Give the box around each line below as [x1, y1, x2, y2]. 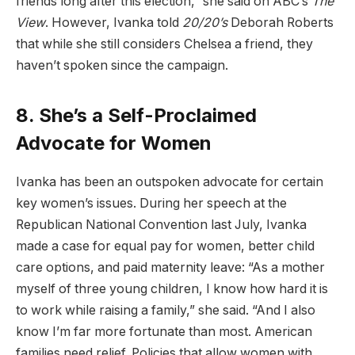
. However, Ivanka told [45, 14, 182, 30]
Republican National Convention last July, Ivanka [16, 216, 307, 232]
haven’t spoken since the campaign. [16, 57, 228, 73]
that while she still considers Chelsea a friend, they [16, 36, 313, 52]
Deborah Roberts [227, 14, 334, 30]
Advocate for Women [16, 131, 212, 155]
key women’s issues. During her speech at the [16, 195, 287, 211]
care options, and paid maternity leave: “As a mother [16, 259, 325, 275]
